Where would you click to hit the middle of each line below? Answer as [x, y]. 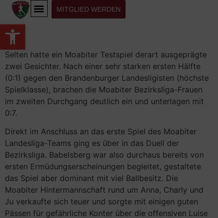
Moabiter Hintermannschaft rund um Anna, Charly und [104, 190]
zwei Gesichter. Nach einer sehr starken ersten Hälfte [103, 66]
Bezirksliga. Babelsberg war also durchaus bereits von [104, 155]
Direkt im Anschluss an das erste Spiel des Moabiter [101, 132]
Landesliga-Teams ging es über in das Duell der [92, 143]
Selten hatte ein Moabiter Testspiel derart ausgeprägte [106, 54]
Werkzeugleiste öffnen [29, 28]
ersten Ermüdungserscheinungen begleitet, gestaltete [103, 167]
